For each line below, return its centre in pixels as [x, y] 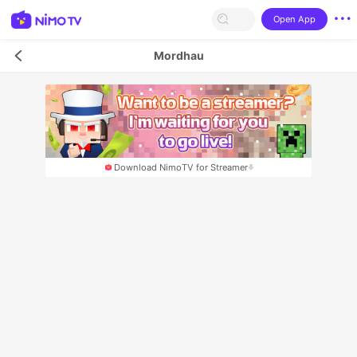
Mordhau [178, 55]
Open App [294, 19]
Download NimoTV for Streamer [180, 167]
